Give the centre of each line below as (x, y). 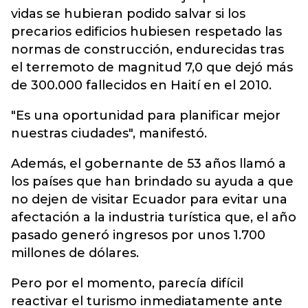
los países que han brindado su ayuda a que (152, 181)
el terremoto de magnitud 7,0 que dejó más (152, 67)
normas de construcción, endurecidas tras (147, 49)
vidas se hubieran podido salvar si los (128, 14)
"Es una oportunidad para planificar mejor (146, 115)
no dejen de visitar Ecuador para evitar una (149, 199)
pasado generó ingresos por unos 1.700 (138, 235)
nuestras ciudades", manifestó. (109, 133)
